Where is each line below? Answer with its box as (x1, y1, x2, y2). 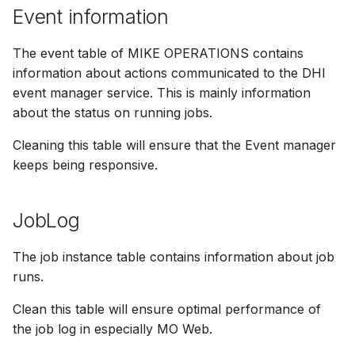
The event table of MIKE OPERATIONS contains (13, 45, 303, 61)
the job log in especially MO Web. (13, 321, 212, 337)
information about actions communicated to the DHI (13, 65, 326, 81)
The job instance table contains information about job (13, 249, 334, 265)
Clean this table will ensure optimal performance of (13, 301, 321, 317)
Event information (13, 5, 169, 29)
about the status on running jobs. (13, 105, 212, 120)
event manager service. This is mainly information (13, 85, 311, 101)
